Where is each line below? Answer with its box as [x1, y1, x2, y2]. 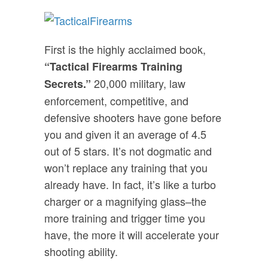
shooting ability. [44, 243, 118, 260]
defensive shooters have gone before [44, 109, 221, 126]
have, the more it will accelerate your [44, 227, 219, 243]
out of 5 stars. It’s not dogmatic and [44, 143, 212, 159]
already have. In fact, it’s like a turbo [44, 176, 216, 193]
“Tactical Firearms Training [44, 59, 182, 75]
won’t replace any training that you [44, 160, 208, 176]
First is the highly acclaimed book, [44, 41, 206, 57]
